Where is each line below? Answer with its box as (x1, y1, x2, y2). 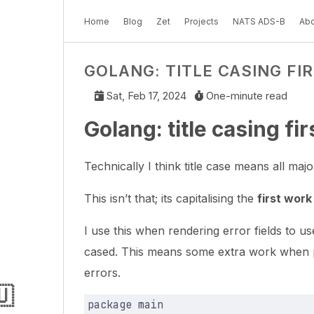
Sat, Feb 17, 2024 (106, 89, 189, 102)
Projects (184, 16, 219, 27)
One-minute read (206, 89, 288, 102)
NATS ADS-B (232, 16, 285, 27)
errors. (83, 266, 121, 280)
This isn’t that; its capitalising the (83, 191, 257, 206)
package (87, 298, 132, 313)
